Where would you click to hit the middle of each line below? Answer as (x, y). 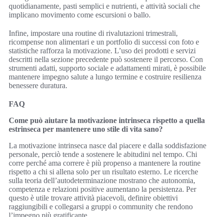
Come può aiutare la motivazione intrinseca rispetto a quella (107, 121)
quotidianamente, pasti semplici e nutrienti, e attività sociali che (104, 6)
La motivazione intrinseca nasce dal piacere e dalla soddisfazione (108, 146)
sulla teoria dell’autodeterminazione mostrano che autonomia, (102, 181)
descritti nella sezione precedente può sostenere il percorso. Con (106, 60)
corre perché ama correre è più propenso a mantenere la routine (105, 163)
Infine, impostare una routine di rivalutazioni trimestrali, (93, 33)
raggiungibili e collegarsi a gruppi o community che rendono (101, 207)
